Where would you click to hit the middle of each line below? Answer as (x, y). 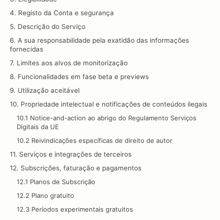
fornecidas (27, 49)
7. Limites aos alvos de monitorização (69, 63)
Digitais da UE (38, 127)
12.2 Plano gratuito (45, 195)
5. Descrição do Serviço (48, 27)
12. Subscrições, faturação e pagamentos (76, 168)
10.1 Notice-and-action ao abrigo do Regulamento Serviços (107, 118)
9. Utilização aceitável (45, 90)
